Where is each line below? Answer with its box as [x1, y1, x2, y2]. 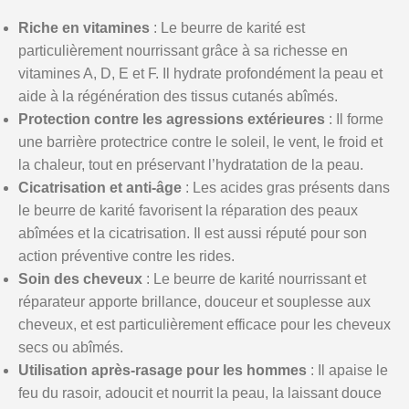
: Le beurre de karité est [150, 20, 305, 36]
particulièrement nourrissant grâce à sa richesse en [18, 43, 348, 58]
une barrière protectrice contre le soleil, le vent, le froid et [18, 134, 383, 150]
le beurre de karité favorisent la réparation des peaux [18, 203, 358, 218]
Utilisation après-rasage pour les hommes [18, 362, 307, 378]
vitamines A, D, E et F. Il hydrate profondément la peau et [18, 66, 383, 81]
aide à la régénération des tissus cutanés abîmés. [18, 89, 338, 104]
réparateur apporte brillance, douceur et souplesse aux [18, 294, 371, 309]
